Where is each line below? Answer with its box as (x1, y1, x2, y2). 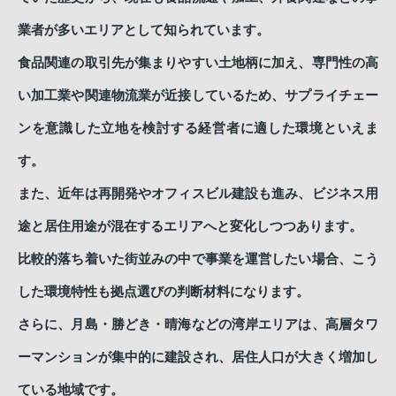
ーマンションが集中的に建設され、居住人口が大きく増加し (18, 349, 378, 364)
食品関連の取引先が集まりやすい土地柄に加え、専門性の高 (18, 55, 378, 70)
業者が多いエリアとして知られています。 (18, 22, 270, 37)
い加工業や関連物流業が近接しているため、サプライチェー (18, 88, 378, 103)
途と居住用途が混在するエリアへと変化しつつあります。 (18, 218, 362, 233)
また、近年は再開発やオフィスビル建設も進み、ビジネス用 (18, 186, 378, 201)
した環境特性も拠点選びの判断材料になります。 (18, 284, 309, 299)
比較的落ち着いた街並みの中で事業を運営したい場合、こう (18, 251, 378, 266)
